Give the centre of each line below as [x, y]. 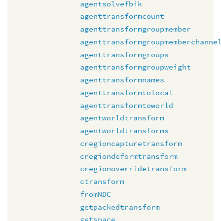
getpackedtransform [120, 207]
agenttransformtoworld [127, 105]
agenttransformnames [122, 80]
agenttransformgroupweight [135, 67]
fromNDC [95, 194]
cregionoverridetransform [133, 169]
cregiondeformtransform [129, 156]
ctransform [102, 181]
